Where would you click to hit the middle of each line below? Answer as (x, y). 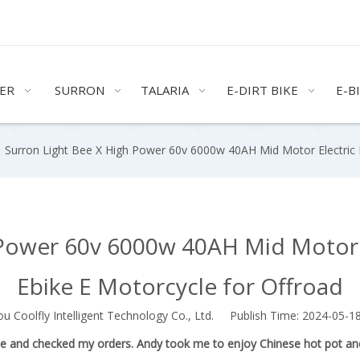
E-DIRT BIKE (263, 90)
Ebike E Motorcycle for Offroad (180, 286)
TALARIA (165, 90)
